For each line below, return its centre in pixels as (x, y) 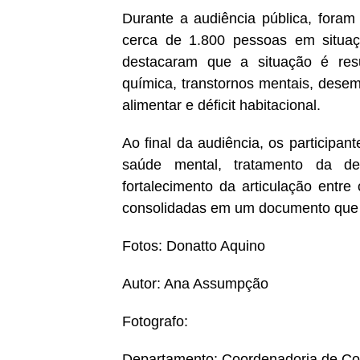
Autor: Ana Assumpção (195, 284)
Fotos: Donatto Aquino (194, 246)
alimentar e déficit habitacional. (221, 106)
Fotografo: (155, 322)
